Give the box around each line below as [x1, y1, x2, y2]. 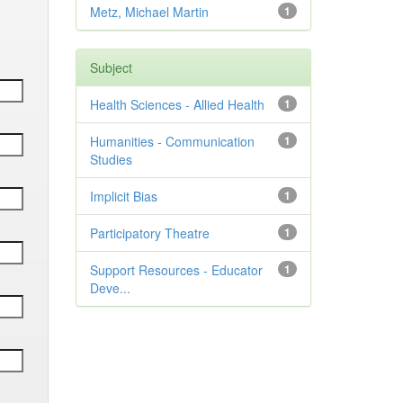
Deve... [89, 279, 130, 297]
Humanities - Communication [89, 132, 255, 150]
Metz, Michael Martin [89, 3, 209, 21]
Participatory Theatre [89, 224, 210, 242]
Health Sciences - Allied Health [89, 95, 264, 113]
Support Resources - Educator [89, 261, 263, 279]
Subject [89, 58, 132, 76]
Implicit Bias [89, 187, 157, 205]
